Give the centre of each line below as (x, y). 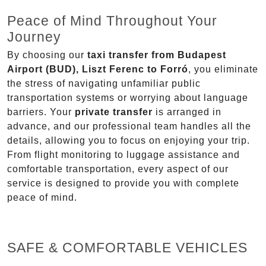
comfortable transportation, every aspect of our (118, 169)
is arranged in (187, 112)
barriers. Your (41, 112)
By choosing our (47, 55)
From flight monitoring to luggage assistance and (123, 155)
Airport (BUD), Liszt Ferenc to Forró (98, 69)
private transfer (114, 112)
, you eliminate (223, 69)
